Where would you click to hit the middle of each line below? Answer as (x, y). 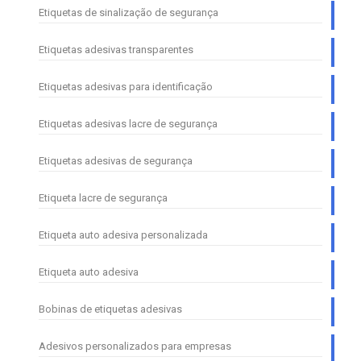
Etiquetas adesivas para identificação (126, 87)
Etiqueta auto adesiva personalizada (123, 235)
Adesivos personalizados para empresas (135, 346)
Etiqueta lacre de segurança (103, 198)
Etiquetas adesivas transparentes (116, 50)
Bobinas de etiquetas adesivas (110, 309)
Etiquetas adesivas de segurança (116, 161)
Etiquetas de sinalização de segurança (129, 13)
